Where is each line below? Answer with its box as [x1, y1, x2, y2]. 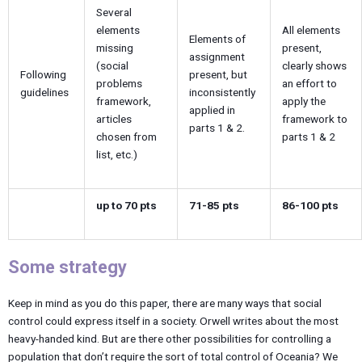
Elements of [188, 32, 246, 46]
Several [95, 6, 132, 19]
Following [19, 68, 66, 82]
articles [95, 112, 132, 126]
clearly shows [281, 59, 347, 73]
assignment [188, 50, 245, 64]
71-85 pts [188, 199, 239, 213]
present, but [188, 68, 247, 82]
